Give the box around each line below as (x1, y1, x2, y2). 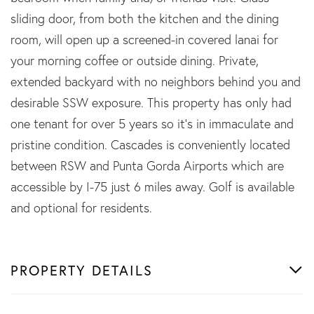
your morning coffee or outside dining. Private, (11, 52, 259, 69)
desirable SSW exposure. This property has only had (11, 94, 292, 111)
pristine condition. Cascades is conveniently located (11, 136, 290, 153)
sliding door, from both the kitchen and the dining (11, 10, 279, 27)
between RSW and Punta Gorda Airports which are (11, 157, 284, 174)
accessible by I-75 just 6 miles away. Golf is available (11, 178, 294, 195)
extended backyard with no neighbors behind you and (11, 73, 301, 90)
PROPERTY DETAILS (11, 260, 153, 280)
